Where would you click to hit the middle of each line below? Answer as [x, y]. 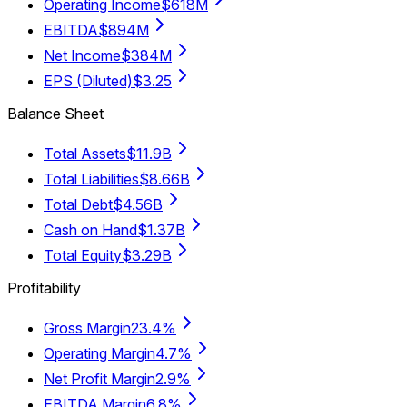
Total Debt [78, 204]
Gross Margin [87, 328]
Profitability [44, 288]
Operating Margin [99, 353]
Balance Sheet [55, 113]
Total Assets [85, 153]
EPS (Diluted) [88, 80]
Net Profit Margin [99, 378]
